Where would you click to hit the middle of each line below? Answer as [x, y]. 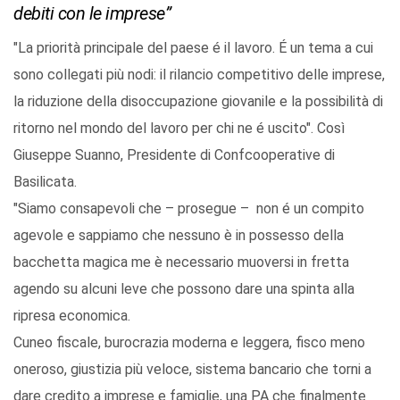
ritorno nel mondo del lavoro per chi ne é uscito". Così [179, 129]
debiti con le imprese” [92, 14]
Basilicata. [45, 182]
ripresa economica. [72, 316]
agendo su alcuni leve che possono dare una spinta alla [184, 289]
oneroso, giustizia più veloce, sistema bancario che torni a [192, 370]
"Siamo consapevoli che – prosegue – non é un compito [189, 209]
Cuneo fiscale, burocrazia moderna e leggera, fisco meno [189, 343]
